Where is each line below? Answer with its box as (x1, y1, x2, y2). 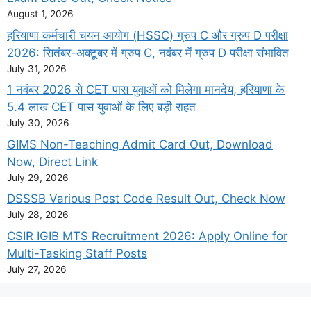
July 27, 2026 (7, 263, 67, 275)
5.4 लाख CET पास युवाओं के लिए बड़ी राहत (7, 100, 196, 115)
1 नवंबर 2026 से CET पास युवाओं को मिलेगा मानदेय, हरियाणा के (7, 83, 285, 97)
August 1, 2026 (7, 8, 74, 20)
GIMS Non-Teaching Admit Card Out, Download (7, 137, 273, 151)
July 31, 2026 (7, 62, 67, 74)
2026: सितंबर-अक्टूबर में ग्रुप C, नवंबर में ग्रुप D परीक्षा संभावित (7, 45, 289, 60)
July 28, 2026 (7, 209, 69, 221)
